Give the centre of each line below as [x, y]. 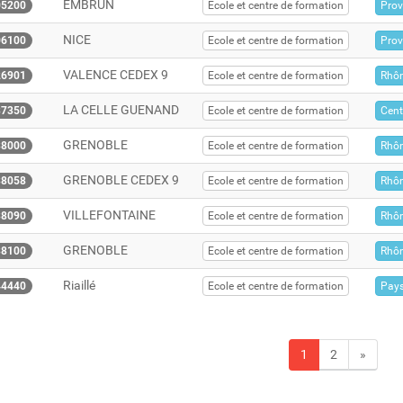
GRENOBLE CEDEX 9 [121, 180]
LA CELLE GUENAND [121, 110]
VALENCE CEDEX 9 [115, 75]
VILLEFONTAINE [109, 215]
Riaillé [79, 285]
